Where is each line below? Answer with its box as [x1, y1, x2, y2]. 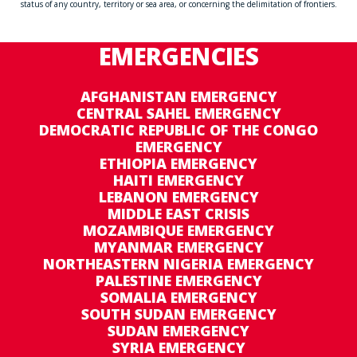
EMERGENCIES [98, 40, 259, 73]
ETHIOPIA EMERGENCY [100, 154, 257, 174]
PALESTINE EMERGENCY [95, 271, 262, 291]
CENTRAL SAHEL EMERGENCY [76, 104, 281, 124]
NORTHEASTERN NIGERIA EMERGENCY [43, 254, 314, 274]
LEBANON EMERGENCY [98, 187, 259, 207]
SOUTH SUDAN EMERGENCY [80, 304, 277, 324]
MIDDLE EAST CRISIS [108, 204, 249, 224]
